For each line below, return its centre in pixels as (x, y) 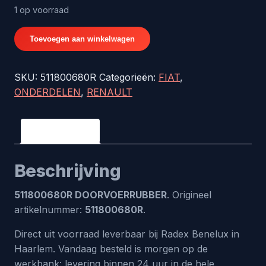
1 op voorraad (42, 10)
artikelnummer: (50, 210)
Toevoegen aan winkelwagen (82, 39)
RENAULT (110, 92)
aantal (27, 63)
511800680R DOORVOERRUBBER (91, 195)
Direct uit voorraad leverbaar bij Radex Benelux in (127, 234)
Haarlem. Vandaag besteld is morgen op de (111, 249)
